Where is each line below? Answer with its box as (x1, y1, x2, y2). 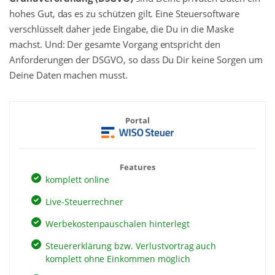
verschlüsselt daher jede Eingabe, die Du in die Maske (9, 23, 234, 36)
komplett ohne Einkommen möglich (45, 253, 190, 265)
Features (120, 161, 155, 173)
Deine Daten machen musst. (9, 69, 128, 82)
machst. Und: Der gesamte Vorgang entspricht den (9, 38, 220, 51)
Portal (125, 115, 150, 126)
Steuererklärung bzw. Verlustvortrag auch (45, 240, 217, 252)
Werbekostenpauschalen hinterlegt (45, 218, 190, 230)
